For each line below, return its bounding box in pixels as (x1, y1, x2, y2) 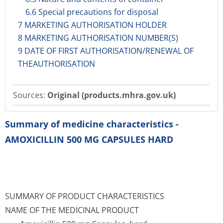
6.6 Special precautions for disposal (25, 6, 158, 17)
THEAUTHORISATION (18, 58, 95, 69)
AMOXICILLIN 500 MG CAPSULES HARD (5, 133, 173, 145)
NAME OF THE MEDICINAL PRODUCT (5, 205, 139, 216)
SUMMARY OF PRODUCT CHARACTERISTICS (5, 191, 164, 202)
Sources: (13, 90, 47, 101)
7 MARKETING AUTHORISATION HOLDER (18, 19, 167, 30)
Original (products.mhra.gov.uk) (47, 90, 176, 101)
